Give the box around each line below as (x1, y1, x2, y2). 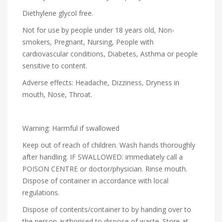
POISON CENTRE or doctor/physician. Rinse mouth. (22, 164, 187, 174)
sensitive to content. (22, 61, 87, 71)
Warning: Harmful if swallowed (22, 123, 119, 133)
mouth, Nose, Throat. (22, 90, 92, 100)
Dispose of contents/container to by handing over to (22, 205, 191, 215)
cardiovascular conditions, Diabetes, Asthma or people (22, 49, 198, 59)
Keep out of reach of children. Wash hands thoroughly (22, 140, 195, 150)
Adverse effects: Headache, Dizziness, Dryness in (22, 78, 179, 88)
